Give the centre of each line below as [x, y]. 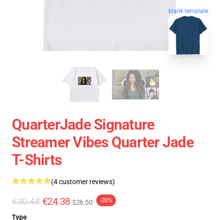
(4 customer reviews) [83, 182]
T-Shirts [37, 160]
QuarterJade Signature [83, 124]
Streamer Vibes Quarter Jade [103, 142]
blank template [188, 10]
